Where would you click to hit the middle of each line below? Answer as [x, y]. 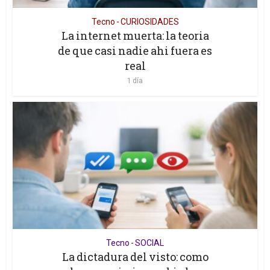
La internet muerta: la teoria [135, 36]
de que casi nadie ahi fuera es [135, 51]
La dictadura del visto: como [135, 257]
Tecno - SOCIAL [135, 243]
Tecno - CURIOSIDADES [135, 22]
